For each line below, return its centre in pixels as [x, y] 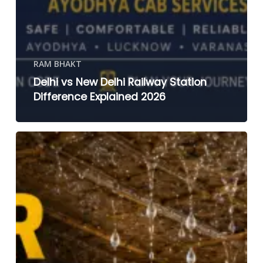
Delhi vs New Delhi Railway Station [120, 82]
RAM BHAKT [57, 63]
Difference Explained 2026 [99, 97]
